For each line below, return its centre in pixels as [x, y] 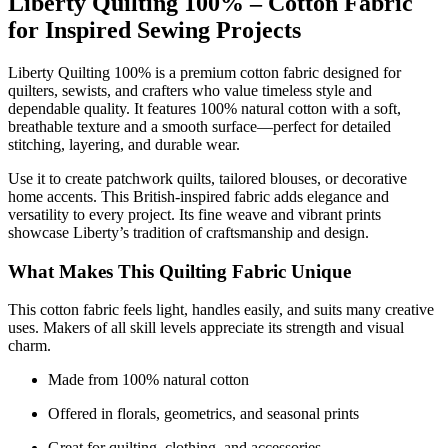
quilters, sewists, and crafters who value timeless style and [190, 91]
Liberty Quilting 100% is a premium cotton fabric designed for [204, 73]
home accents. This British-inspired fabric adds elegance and [198, 197]
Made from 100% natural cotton [148, 380]
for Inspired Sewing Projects [154, 30]
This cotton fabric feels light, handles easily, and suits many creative [221, 310]
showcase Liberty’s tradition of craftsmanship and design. [188, 233]
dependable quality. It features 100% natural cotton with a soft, [204, 109]
